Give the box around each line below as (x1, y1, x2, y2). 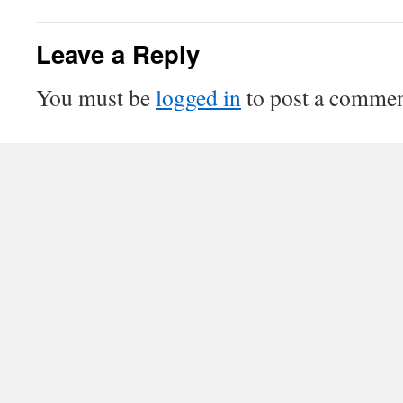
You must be (36, 82, 156, 112)
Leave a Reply (36, 36, 200, 71)
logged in (156, 82, 241, 112)
